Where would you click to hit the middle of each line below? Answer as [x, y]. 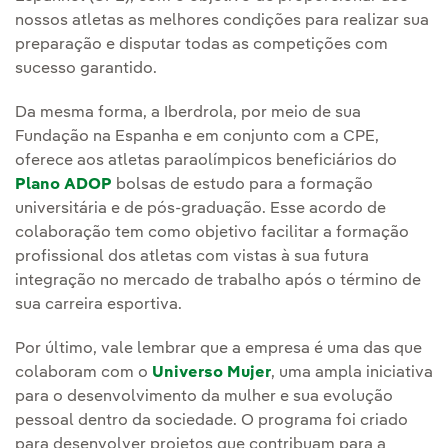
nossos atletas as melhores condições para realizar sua [222, 21]
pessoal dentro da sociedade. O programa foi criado [211, 421]
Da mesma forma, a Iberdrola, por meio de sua [188, 113]
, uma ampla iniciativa [352, 373]
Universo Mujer [211, 373]
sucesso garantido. [86, 69]
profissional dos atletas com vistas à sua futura [192, 257]
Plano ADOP [63, 185]
